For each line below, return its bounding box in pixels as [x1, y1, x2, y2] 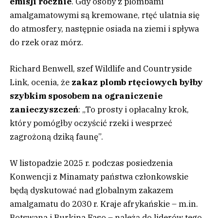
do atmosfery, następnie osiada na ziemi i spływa [10, 23, 199, 34]
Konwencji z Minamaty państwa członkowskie [10, 171, 188, 182]
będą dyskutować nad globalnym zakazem [10, 185, 173, 196]
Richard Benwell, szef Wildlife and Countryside [10, 63, 192, 74]
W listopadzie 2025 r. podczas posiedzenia [10, 158, 173, 169]
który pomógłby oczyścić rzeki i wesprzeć [10, 118, 172, 129]
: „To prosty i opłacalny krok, [78, 104, 189, 115]
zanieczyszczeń [10, 104, 78, 115]
